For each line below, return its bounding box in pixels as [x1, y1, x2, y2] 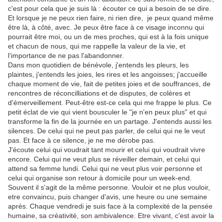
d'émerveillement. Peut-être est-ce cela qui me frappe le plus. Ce [8, 99, 212, 107]
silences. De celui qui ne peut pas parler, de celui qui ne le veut [8, 127, 205, 135]
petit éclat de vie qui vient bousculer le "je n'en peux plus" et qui [8, 108, 207, 116]
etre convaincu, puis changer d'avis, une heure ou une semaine [8, 193, 207, 201]
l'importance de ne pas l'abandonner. [8, 52, 126, 59]
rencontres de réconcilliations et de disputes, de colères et [8, 89, 190, 97]
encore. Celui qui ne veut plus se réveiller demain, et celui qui [8, 155, 200, 163]
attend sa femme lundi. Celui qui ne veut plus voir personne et [8, 165, 202, 172]
